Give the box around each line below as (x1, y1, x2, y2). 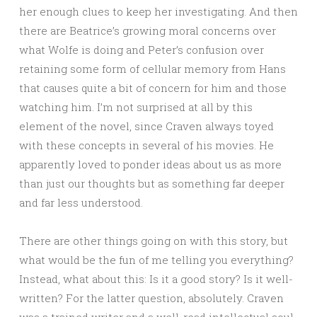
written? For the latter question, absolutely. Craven (19, 290, 284, 305)
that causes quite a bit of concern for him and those (19, 80, 287, 95)
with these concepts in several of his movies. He (19, 137, 274, 152)
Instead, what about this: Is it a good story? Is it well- (19, 271, 293, 286)
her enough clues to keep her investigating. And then (19, 4, 298, 18)
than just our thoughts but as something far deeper (19, 175, 284, 190)
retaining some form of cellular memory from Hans (19, 61, 286, 76)
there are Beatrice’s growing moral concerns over (19, 23, 276, 38)
